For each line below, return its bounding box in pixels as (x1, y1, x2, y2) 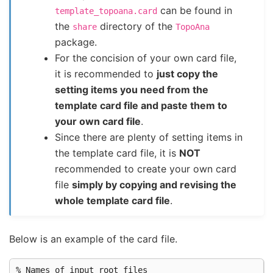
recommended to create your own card (55, 162, 237, 175)
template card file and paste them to (55, 99, 228, 112)
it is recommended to (55, 67, 157, 80)
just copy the (157, 67, 219, 80)
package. (55, 35, 97, 48)
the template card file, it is (55, 146, 180, 159)
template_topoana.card (55, 5, 158, 16)
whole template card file (55, 194, 171, 207)
